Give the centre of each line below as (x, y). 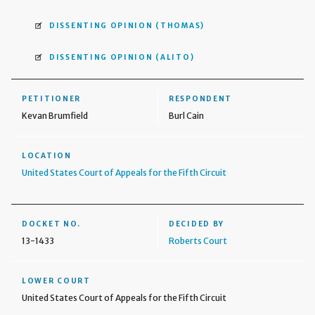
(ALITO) (175, 57)
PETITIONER (51, 98)
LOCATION (47, 155)
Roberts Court (198, 240)
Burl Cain (186, 115)
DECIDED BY (197, 224)
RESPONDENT (200, 98)
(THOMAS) (180, 25)
